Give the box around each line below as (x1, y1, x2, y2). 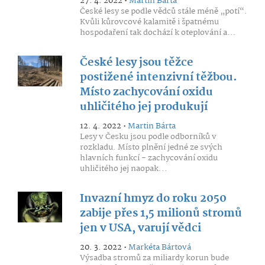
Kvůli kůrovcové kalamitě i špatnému (79, 15, 219, 28)
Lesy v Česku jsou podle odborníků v (79, 130, 216, 143)
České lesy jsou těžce (79, 54, 193, 72)
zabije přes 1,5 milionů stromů (79, 205, 242, 222)
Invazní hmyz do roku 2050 (79, 190, 227, 208)
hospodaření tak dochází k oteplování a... (79, 26, 236, 39)
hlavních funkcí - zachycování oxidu (79, 151, 218, 164)
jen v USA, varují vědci (79, 219, 201, 237)
